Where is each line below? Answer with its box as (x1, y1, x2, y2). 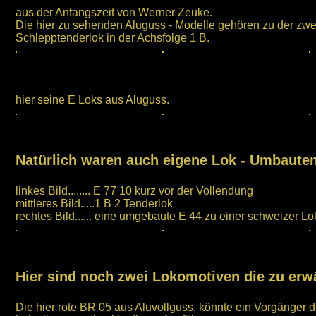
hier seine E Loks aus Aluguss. (16, 94, 169, 106)
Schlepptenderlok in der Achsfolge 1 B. (16, 32, 209, 44)
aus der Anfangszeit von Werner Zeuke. (16, 6, 212, 18)
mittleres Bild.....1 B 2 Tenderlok (16, 197, 173, 209)
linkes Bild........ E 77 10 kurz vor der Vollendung (16, 185, 253, 197)
